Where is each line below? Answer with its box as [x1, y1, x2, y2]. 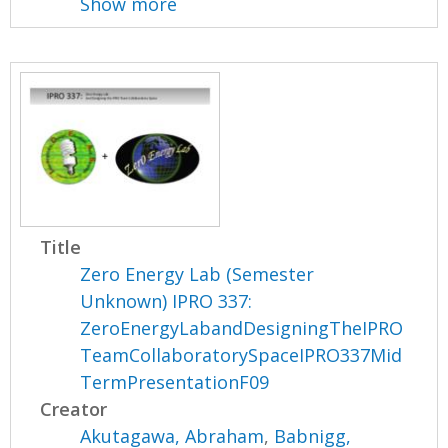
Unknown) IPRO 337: [80, 289, 253, 314]
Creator [40, 397, 108, 422]
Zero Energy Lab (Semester [80, 262, 315, 287]
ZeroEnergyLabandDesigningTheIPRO [80, 316, 404, 341]
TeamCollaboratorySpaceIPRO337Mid [80, 343, 403, 368]
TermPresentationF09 [80, 370, 270, 395]
